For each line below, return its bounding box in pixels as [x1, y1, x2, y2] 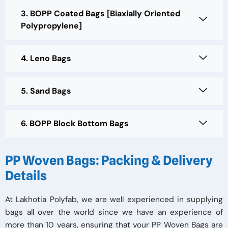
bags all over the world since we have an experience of [5, 207, 223, 217]
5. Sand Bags [21, 85, 71, 96]
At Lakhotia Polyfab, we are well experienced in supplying [5, 194, 223, 205]
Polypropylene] [21, 20, 82, 31]
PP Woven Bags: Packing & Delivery [5, 152, 213, 168]
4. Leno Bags [21, 52, 71, 64]
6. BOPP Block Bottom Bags [21, 118, 129, 129]
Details [5, 167, 47, 183]
